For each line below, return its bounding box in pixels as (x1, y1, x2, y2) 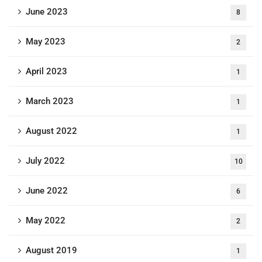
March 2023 (26, 96, 74, 107)
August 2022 (26, 126, 77, 137)
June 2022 (26, 185, 68, 196)
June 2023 (26, 6, 68, 18)
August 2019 (26, 245, 77, 256)
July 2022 (26, 156, 65, 167)
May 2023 (26, 36, 65, 47)
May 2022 (26, 215, 65, 226)
